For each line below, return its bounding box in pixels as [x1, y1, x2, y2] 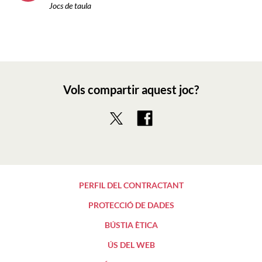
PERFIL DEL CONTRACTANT [78, 180, 184, 190]
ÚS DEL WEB [107, 239, 155, 250]
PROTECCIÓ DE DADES [88, 199, 174, 210]
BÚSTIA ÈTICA [104, 219, 158, 230]
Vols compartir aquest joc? [63, 82, 199, 96]
